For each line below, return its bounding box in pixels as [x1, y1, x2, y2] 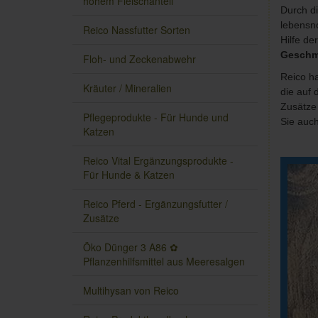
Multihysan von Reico [83, 283, 179, 298]
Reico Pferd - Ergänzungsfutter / [83, 197, 228, 212]
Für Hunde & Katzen [83, 168, 175, 182]
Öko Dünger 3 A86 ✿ [83, 240, 178, 255]
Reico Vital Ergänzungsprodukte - [83, 153, 234, 168]
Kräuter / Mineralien [83, 81, 172, 96]
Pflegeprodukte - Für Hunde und [83, 110, 229, 125]
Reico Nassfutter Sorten [83, 23, 190, 38]
